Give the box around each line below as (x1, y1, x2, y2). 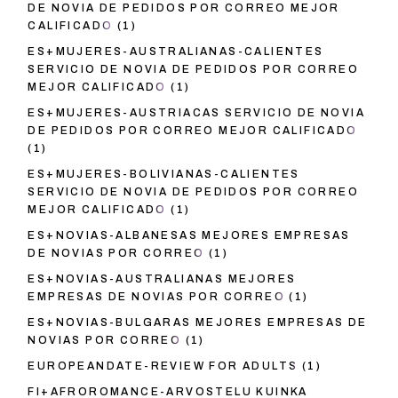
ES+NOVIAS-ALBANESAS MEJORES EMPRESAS (28, 229, 351, 243)
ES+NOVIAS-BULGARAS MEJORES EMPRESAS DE (28, 316, 368, 330)
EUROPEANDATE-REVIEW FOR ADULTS (28, 360, 298, 373)
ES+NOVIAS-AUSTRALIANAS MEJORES (28, 273, 297, 286)
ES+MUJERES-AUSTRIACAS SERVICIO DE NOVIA (28, 107, 365, 120)
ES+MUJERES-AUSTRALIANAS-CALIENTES (28, 45, 324, 59)
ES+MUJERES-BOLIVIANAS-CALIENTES (28, 168, 300, 181)
